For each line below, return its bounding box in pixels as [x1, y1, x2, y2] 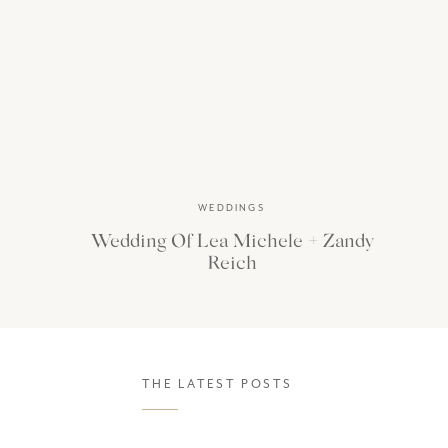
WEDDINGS [198, 202, 265, 214]
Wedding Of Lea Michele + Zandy [90, 228, 374, 251]
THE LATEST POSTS [142, 376, 293, 392]
